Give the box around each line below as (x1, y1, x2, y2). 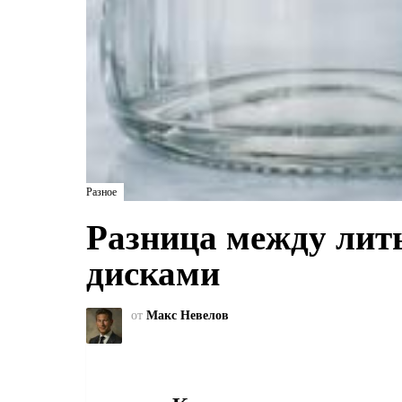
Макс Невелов (146, 309, 229, 323)
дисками (86, 253, 220, 293)
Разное (86, 185, 117, 198)
